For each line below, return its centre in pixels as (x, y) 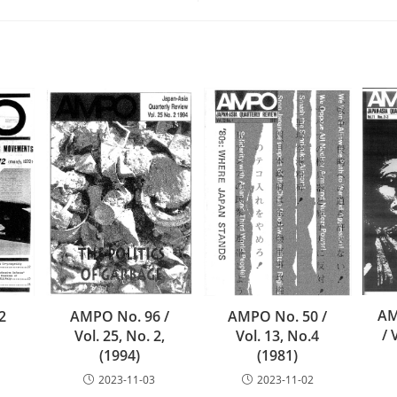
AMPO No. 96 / (119, 316)
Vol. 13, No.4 (278, 335)
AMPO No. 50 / (278, 316)
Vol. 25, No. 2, (119, 335)
